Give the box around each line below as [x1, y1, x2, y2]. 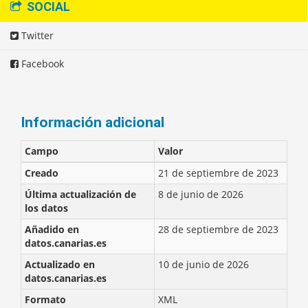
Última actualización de [25, 188, 136, 201]
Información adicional [21, 114, 164, 131]
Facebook [19, 57, 64, 70]
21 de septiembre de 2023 [158, 166, 278, 179]
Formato [25, 293, 66, 306]
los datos [25, 201, 68, 214]
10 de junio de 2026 [158, 258, 249, 271]
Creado [25, 166, 58, 179]
